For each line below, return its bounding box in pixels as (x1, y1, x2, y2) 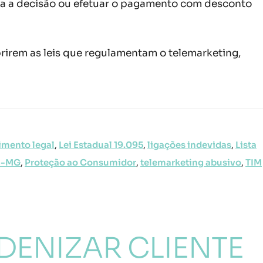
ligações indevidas (147, 140, 231, 151)
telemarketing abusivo (140, 157, 241, 168)
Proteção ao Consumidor (25, 157, 136, 168)
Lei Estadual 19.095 (59, 140, 143, 151)
